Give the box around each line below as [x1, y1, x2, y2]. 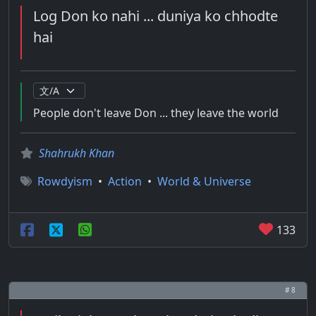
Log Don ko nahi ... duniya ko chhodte [33, 6, 278, 25]
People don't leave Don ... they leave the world [33, 105, 279, 121]
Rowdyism [37, 174, 92, 189]
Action [108, 174, 142, 189]
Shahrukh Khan [39, 145, 114, 161]
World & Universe [157, 174, 251, 189]
